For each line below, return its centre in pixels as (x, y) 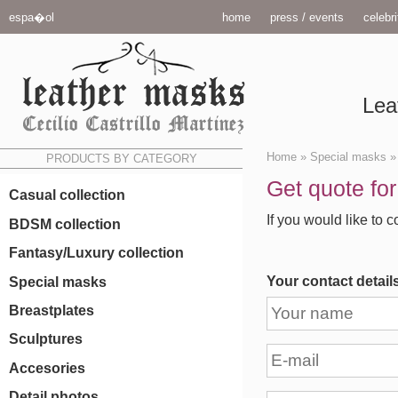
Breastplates (52, 310)
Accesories (47, 368)
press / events (307, 17)
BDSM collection (65, 224)
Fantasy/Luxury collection (96, 253)
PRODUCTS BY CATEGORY (121, 159)
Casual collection (67, 195)
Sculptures (46, 339)
